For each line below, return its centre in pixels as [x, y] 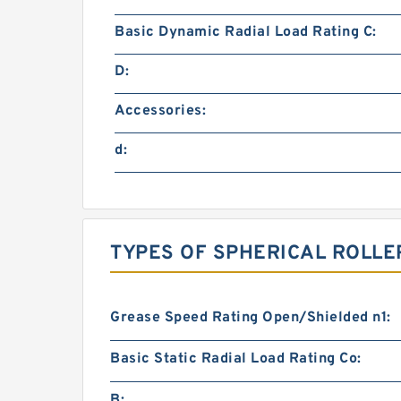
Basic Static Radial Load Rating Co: [236, 359]
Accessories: [160, 111]
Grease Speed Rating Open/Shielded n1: [251, 318]
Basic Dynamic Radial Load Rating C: [246, 32]
